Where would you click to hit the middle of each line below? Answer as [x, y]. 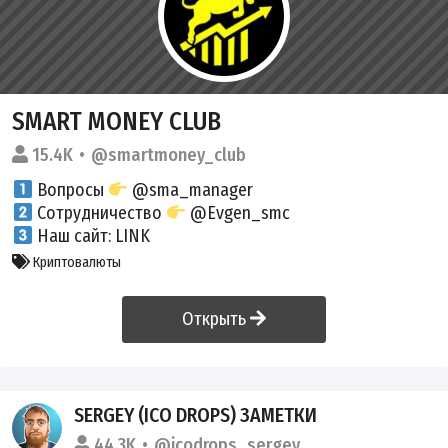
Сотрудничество [99, 212]
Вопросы [70, 189]
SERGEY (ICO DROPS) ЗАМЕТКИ [196, 414]
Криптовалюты [75, 262]
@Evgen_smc [238, 212]
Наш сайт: [73, 235]
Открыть [216, 318]
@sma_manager [191, 189]
